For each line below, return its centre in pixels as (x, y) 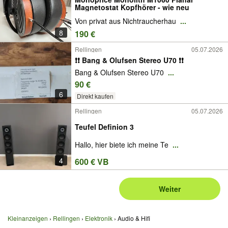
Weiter (170, 189)
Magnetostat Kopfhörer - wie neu (132, 7)
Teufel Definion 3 (104, 126)
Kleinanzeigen (28, 218)
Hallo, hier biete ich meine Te (123, 144)
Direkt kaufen (95, 96)
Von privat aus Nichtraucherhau (126, 21)
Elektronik (99, 218)
